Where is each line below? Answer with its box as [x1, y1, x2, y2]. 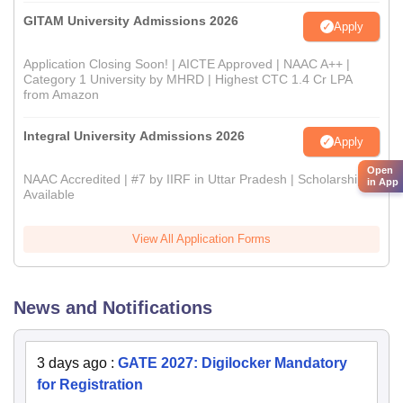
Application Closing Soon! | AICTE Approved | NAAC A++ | [23, 57, 350, 72]
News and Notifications [13, 298, 212, 318]
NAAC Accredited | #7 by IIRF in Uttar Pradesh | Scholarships [23, 172, 371, 187]
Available [23, 187, 75, 202]
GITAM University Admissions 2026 [23, 13, 238, 29]
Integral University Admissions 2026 [23, 129, 245, 144]
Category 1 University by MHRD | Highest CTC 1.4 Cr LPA [23, 72, 352, 87]
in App [367, 176, 399, 188]
